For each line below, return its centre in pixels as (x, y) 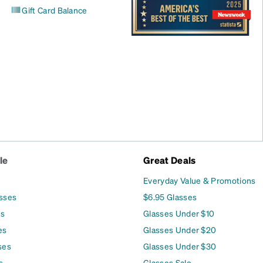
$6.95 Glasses (170, 197)
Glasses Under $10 (179, 213)
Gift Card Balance (55, 10)
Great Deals (170, 160)
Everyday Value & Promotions (200, 180)
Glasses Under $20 (180, 230)
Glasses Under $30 (180, 246)
